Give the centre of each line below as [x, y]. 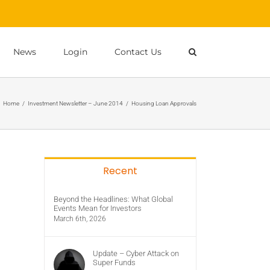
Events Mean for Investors [98, 208]
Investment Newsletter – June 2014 [75, 103]
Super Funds [114, 262]
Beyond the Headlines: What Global [113, 199]
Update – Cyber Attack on [136, 253]
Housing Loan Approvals [164, 103]
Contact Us [138, 52]
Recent [120, 171]
